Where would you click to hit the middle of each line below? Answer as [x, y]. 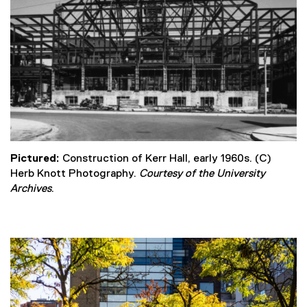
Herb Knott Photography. [75, 174]
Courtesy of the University [202, 174]
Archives [31, 189]
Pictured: [35, 159]
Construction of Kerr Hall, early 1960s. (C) [165, 159]
